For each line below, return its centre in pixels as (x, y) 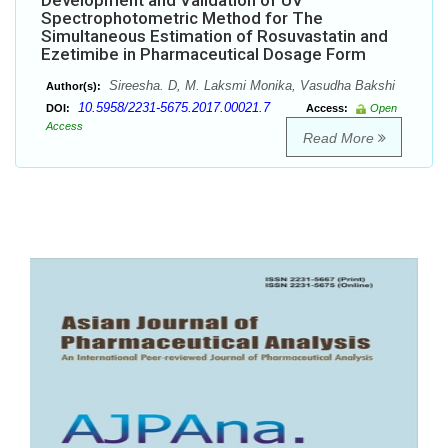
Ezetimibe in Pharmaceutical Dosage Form (203, 54)
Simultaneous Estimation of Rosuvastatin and (214, 36)
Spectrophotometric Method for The (182, 18)
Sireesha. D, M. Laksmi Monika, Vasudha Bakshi (250, 86)
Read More (340, 138)
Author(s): (73, 86)
